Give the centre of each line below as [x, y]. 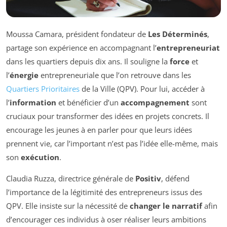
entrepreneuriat [188, 47]
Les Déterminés [178, 34]
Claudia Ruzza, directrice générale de [71, 178]
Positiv [148, 178]
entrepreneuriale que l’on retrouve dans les [115, 75]
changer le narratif [166, 205]
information [33, 102]
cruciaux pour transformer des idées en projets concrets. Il [108, 116]
